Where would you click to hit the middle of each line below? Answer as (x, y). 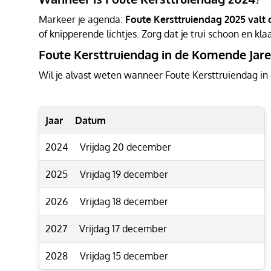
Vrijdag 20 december (126, 147)
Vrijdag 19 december (124, 174)
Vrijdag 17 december (123, 229)
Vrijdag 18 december (124, 201)
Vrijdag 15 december (124, 256)
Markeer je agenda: (82, 19)
